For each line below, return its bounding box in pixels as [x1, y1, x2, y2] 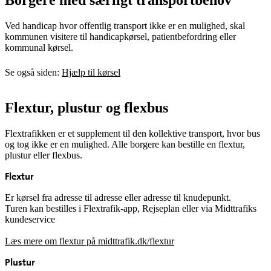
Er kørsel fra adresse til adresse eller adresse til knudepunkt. [5, 192, 231, 203]
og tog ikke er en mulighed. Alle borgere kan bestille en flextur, [5, 139, 245, 149]
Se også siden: [5, 67, 62, 77]
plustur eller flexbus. [5, 149, 82, 160]
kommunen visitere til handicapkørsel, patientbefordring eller [5, 31, 236, 42]
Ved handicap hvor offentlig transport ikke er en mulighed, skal [5, 21, 245, 31]
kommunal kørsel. [5, 42, 76, 53]
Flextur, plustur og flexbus [5, 99, 168, 116]
